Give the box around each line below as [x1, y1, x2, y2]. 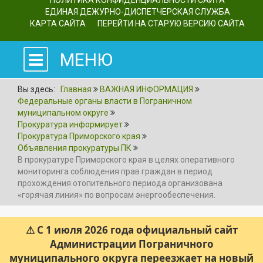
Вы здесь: [18, 84, 59, 94]
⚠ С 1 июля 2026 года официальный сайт [25, 222, 238, 237]
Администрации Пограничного [49, 237, 214, 251]
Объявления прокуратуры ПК [18, 143, 131, 153]
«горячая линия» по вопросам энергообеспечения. [18, 190, 215, 200]
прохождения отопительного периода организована [18, 178, 222, 188]
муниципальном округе [18, 107, 109, 117]
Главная [60, 84, 92, 94]
